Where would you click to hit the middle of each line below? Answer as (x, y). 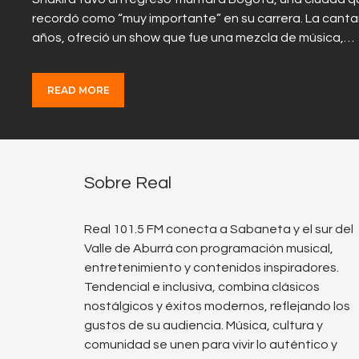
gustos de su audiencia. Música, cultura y (204, 326)
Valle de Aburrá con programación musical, (209, 249)
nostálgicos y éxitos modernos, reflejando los (217, 307)
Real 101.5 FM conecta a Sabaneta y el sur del (219, 230)
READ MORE (78, 90)
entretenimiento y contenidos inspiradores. (212, 268)
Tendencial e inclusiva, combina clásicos (202, 287)
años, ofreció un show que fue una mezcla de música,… (193, 37)
